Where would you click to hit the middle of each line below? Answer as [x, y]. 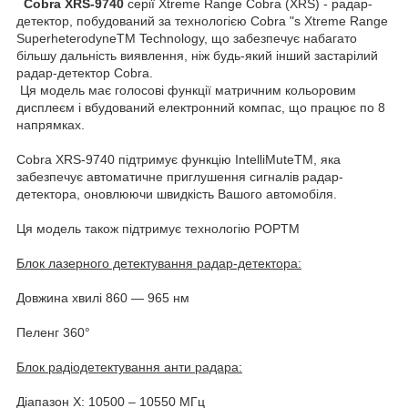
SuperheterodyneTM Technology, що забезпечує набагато [187, 38]
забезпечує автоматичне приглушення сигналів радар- [180, 176]
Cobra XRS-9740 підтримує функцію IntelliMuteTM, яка [178, 159]
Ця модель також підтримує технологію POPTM [158, 228]
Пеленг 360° [53, 332]
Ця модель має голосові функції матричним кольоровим [186, 90]
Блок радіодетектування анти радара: [129, 367]
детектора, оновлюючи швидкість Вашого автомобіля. [177, 194]
